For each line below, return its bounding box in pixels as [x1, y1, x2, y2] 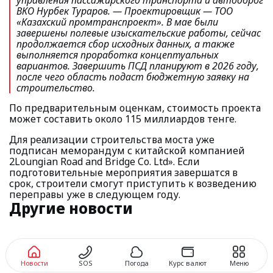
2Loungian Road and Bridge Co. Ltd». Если [9, 155, 200, 168]
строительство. [16, 81, 95, 94]
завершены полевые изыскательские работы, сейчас [16, 26, 261, 40]
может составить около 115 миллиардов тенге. [9, 112, 236, 126]
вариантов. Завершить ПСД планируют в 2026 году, [16, 59, 259, 73]
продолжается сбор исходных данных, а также [16, 37, 235, 51]
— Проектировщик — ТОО [113, 4, 233, 18]
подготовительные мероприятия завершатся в [9, 166, 238, 179]
